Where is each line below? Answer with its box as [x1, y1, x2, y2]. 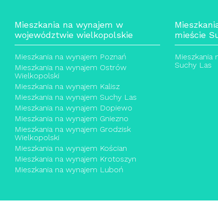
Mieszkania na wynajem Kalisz [15, 82, 120, 91]
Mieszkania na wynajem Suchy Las [15, 92, 137, 102]
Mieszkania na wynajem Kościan [15, 144, 127, 153]
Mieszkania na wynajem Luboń [15, 165, 124, 174]
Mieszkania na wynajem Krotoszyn [15, 154, 136, 163]
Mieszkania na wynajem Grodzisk [15, 125, 131, 134]
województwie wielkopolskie [15, 30, 133, 40]
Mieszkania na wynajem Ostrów [15, 63, 127, 72]
